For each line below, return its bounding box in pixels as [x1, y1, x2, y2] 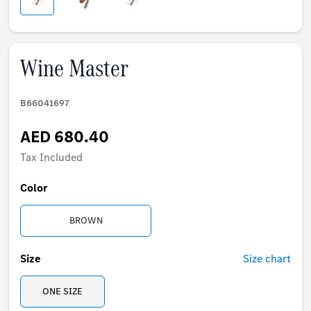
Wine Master [20, 51, 129, 85]
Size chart [242, 251, 291, 267]
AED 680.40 [20, 126, 110, 149]
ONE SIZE [42, 285, 83, 299]
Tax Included [20, 150, 83, 165]
